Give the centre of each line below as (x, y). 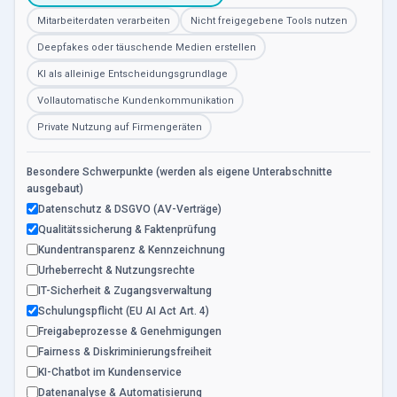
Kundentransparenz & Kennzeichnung (132, 250)
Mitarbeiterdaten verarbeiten (103, 20)
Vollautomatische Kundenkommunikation (135, 100)
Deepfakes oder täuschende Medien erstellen (146, 47)
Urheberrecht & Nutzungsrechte (117, 270)
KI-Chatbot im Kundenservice (110, 372)
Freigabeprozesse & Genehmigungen (130, 331)
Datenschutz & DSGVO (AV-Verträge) (130, 209)
